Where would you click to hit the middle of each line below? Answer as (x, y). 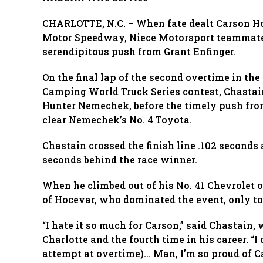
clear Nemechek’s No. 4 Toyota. (117, 119)
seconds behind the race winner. (120, 159)
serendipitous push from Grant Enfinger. (139, 51)
